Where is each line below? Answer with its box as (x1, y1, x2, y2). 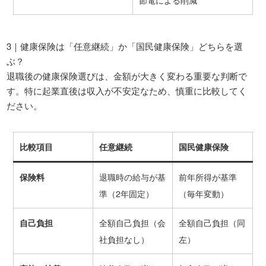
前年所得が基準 (178, 171, 237, 183)
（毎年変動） (178, 188, 229, 200)
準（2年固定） (99, 188, 154, 200)
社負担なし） (99, 233, 149, 246)
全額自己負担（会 (99, 217, 166, 229)
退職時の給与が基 (99, 171, 166, 183)
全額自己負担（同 (178, 217, 245, 229)
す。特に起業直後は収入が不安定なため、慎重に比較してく (7, 84, 248, 97)
